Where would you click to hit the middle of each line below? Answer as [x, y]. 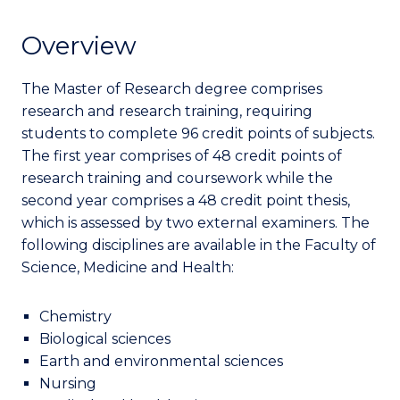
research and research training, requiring [167, 112]
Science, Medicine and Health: [128, 268]
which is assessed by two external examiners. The [196, 223]
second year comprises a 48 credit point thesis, [186, 201]
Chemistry [75, 317]
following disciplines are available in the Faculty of [199, 246]
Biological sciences [105, 339]
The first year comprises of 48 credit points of [182, 156]
